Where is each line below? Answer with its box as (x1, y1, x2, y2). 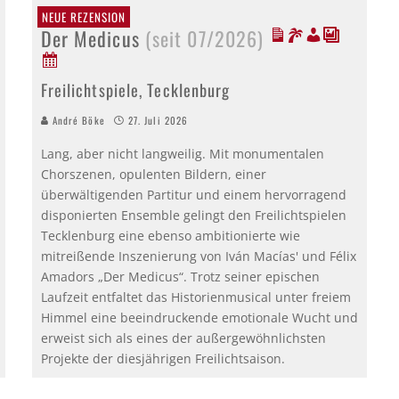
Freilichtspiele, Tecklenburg (40, 77, 231, 102)
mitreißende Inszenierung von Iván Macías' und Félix (40, 247, 356, 265)
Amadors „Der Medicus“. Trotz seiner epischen (40, 267, 320, 285)
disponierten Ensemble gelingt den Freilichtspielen (40, 206, 346, 224)
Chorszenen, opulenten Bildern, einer (40, 165, 266, 183)
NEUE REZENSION (41, 7, 126, 26)
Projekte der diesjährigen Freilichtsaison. (40, 349, 285, 367)
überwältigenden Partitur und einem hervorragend (40, 185, 346, 203)
